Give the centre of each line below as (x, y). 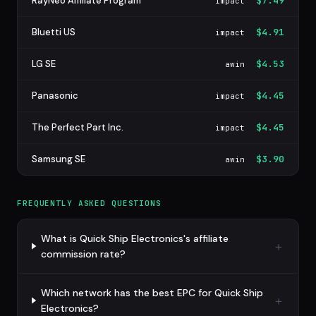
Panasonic (55, 96)
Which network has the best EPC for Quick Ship (152, 293)
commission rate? (84, 254)
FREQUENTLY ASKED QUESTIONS (89, 203)
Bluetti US (54, 32)
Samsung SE (59, 159)
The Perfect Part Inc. (78, 127)
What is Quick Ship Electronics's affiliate (135, 238)
